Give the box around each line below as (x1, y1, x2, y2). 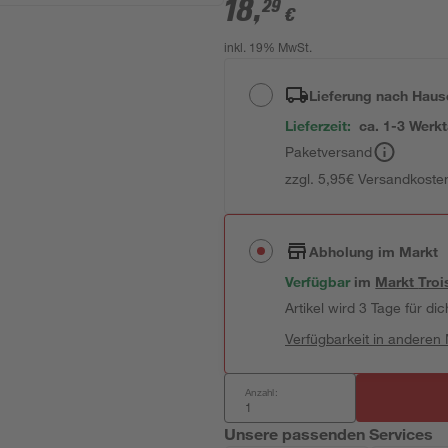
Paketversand (285, 143, 373, 160)
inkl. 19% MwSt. (224, 43, 313, 55)
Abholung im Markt (309, 242, 439, 260)
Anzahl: (245, 385, 278, 399)
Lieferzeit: (285, 117, 352, 134)
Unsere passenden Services (224, 424, 434, 443)
